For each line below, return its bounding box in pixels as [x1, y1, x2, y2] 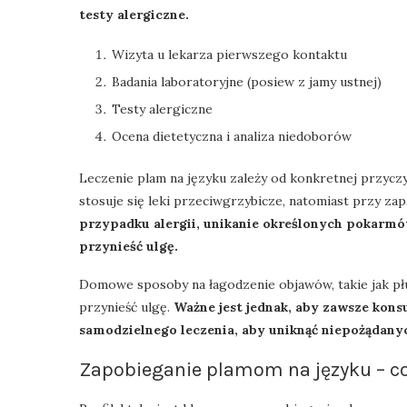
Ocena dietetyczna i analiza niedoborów [112, 127, 352, 144]
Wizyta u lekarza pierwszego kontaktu [112, 45, 347, 63]
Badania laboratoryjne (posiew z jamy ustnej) [112, 73, 382, 90]
